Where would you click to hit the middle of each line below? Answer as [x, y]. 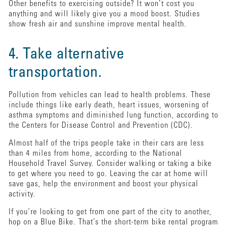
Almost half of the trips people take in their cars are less [106, 143]
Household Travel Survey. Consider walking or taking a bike [110, 164]
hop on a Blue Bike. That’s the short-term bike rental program [113, 222]
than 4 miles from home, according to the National [95, 153]
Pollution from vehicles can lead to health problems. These [109, 95]
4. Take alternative [66, 55]
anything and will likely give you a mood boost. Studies [104, 14]
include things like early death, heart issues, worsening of [108, 105]
